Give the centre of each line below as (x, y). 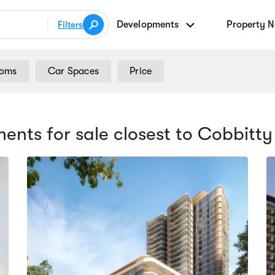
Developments (149, 24)
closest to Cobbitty (193, 134)
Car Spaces (73, 71)
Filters (70, 25)
